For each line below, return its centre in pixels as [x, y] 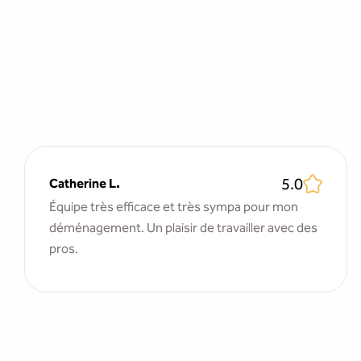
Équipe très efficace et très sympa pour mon [174, 207]
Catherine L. [85, 183]
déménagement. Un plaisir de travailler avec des [183, 228]
